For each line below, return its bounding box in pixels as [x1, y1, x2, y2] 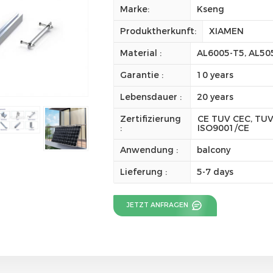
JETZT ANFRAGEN [127, 200, 191, 209]
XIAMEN [208, 25, 244, 37]
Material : [119, 47, 161, 58]
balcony [197, 144, 231, 155]
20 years [197, 91, 234, 102]
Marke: [119, 3, 149, 15]
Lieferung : [119, 166, 167, 177]
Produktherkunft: [119, 25, 196, 37]
